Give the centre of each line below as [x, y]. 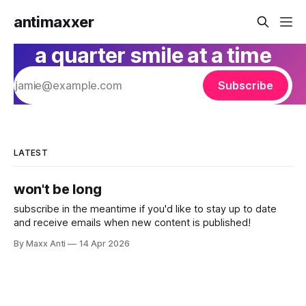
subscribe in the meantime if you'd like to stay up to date [145, 209]
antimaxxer [54, 22]
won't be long [58, 189]
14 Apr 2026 [105, 244]
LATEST [31, 153]
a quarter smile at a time [153, 55]
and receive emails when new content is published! [132, 223]
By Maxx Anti [40, 244]
